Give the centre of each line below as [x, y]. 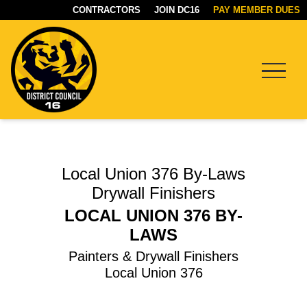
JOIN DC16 [177, 10]
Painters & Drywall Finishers [153, 256]
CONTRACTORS [107, 10]
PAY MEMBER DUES [257, 10]
